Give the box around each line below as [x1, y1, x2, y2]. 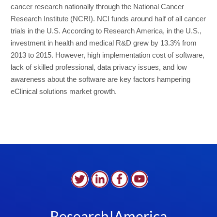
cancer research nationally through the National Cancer [11, 3, 185, 11]
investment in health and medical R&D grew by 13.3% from [11, 39, 197, 47]
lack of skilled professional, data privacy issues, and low [11, 63, 187, 71]
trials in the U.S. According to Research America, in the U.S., [11, 27, 202, 35]
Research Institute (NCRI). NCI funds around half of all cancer [11, 15, 206, 23]
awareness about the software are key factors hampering [11, 76, 191, 83]
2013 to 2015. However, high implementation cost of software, [11, 51, 205, 59]
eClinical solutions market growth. [11, 88, 117, 95]
